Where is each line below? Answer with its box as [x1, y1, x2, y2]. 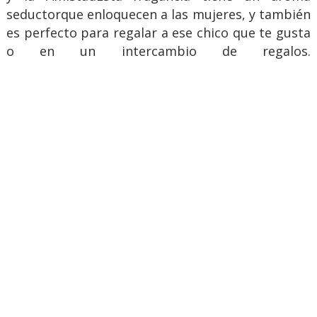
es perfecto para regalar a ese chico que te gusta [6, 23, 311, 41]
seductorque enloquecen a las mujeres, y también [6, 5, 311, 23]
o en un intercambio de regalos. [6, 42, 311, 59]
